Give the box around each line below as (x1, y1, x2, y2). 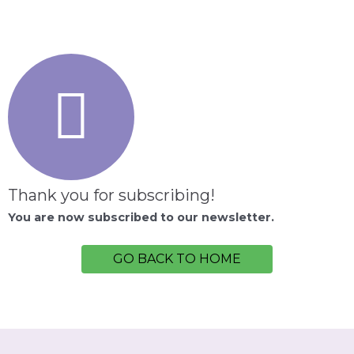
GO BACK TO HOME (113, 251, 241, 267)
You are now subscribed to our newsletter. (8, 210, 274, 224)
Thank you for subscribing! (8, 186, 215, 205)
